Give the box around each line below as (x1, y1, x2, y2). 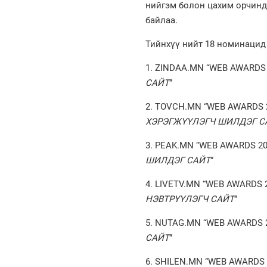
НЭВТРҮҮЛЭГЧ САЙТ (145, 194, 234, 205)
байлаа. (145, 15, 178, 26)
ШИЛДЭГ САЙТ (145, 155, 210, 166)
